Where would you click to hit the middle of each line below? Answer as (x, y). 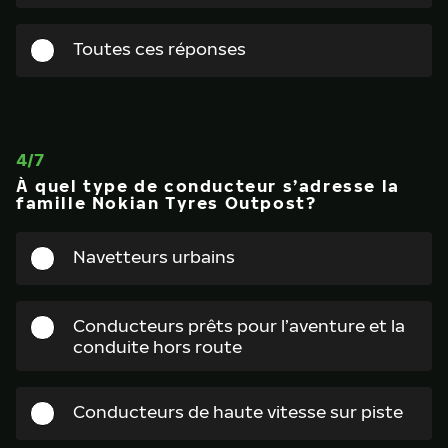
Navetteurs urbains (154, 256)
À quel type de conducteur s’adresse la (208, 186)
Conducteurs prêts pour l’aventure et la (239, 325)
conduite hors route (157, 346)
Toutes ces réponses (159, 48)
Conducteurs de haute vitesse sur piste (238, 411)
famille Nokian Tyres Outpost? (166, 203)
